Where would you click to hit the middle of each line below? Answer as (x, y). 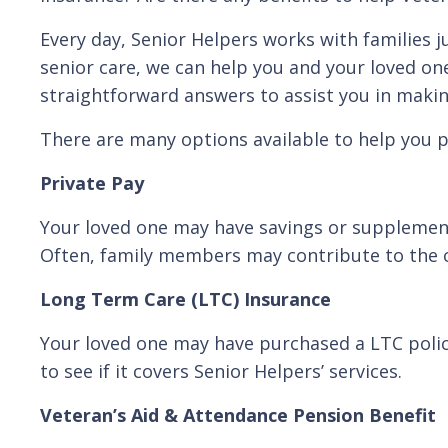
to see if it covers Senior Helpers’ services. (221, 370)
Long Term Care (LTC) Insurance (185, 298)
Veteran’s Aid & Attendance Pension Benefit (238, 414)
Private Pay (92, 182)
